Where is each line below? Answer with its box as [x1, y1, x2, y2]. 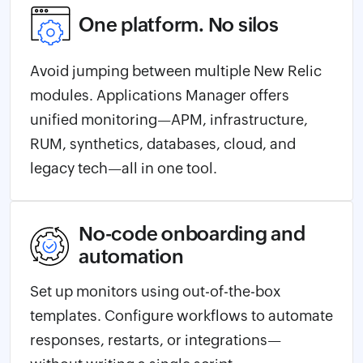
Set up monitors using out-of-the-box [30, 282, 280, 300]
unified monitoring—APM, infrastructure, [30, 110, 308, 128]
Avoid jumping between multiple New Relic [30, 62, 322, 79]
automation [79, 245, 184, 267]
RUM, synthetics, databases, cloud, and [30, 135, 296, 152]
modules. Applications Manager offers [30, 86, 289, 104]
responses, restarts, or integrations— [30, 331, 281, 348]
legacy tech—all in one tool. [30, 159, 217, 177]
